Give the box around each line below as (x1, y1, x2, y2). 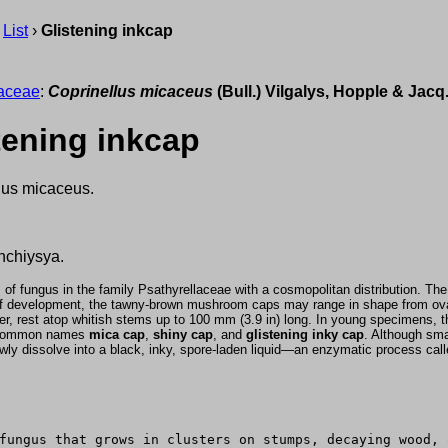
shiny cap (153, 327, 213, 343)
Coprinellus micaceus (48, 82, 213, 100)
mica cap (89, 327, 145, 343)
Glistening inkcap (41, 22, 173, 39)
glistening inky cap (246, 327, 364, 343)
